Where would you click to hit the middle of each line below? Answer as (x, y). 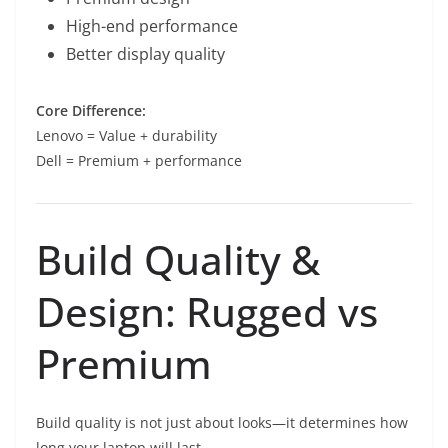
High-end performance (152, 26)
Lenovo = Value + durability (126, 136)
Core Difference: (91, 111)
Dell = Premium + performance (139, 161)
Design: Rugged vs (207, 312)
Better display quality (145, 54)
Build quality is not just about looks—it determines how (222, 423)
